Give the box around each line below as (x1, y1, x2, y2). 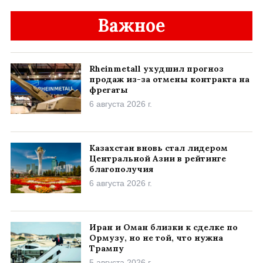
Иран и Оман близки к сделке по (89, 222, 238, 233)
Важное (98, 14, 165, 37)
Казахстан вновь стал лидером (89, 143, 228, 154)
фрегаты (89, 85, 128, 96)
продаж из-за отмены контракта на (89, 74, 249, 85)
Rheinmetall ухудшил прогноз (89, 63, 224, 75)
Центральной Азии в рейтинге (89, 153, 226, 164)
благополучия (89, 164, 153, 175)
